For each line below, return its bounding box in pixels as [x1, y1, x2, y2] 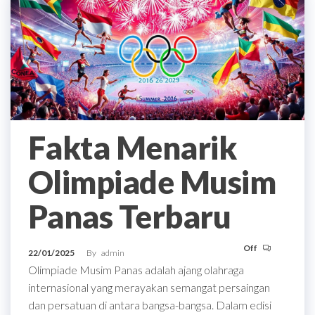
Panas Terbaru [28, 197, 231, 236]
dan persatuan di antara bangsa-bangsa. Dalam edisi [28, 297, 271, 311]
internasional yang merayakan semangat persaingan [28, 280, 270, 294]
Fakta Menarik [28, 128, 237, 167]
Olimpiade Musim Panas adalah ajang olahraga [28, 262, 244, 276]
